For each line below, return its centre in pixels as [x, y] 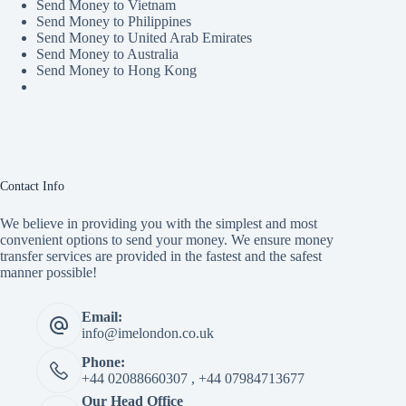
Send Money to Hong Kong [116, 70]
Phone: [103, 362]
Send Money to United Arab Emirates [144, 38]
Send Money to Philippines [114, 21]
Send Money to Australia [107, 54]
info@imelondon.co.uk [148, 333]
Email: [102, 317]
